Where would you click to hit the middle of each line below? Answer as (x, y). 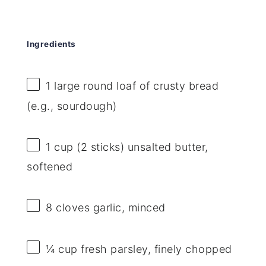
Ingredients (51, 44)
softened (50, 166)
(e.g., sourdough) (72, 106)
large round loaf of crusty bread (135, 86)
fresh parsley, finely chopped (155, 249)
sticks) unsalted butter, (148, 147)
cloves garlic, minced (109, 207)
